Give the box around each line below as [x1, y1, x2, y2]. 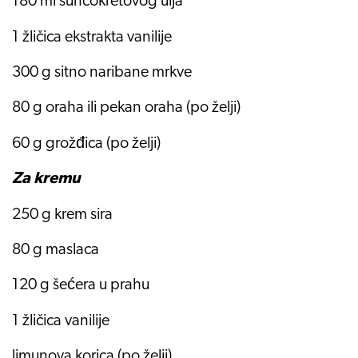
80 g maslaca [12, 242, 99, 259]
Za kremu [12, 171, 81, 188]
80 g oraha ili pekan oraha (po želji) [12, 100, 241, 117]
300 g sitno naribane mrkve [12, 65, 192, 82]
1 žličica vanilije [12, 312, 109, 329]
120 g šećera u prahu [12, 277, 149, 294]
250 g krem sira [12, 206, 113, 223]
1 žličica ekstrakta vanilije [12, 29, 172, 46]
